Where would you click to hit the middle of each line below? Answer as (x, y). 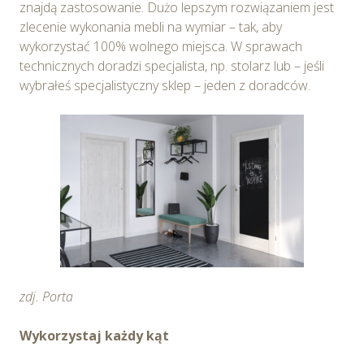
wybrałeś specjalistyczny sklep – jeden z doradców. (165, 85)
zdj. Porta (46, 296)
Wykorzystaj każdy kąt (94, 335)
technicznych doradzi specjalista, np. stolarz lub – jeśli (172, 65)
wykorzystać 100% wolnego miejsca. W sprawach (161, 46)
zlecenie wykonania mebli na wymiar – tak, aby (151, 26)
